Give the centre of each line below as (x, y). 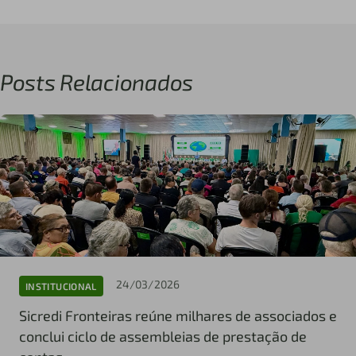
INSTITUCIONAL (61, 286)
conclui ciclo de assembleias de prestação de (163, 337)
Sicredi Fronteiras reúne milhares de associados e (178, 316)
